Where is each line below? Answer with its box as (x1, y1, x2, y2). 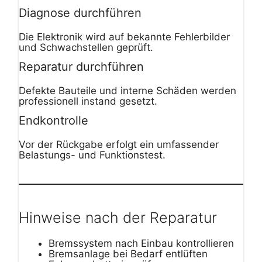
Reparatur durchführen (19, 60, 144, 74)
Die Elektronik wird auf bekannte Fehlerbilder (19, 31, 230, 43)
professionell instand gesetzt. (19, 95, 157, 108)
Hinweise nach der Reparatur (19, 209, 217, 227)
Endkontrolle (19, 113, 88, 128)
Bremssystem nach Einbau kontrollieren (49, 237, 234, 250)
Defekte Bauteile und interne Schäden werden (19, 85, 236, 97)
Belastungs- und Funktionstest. (19, 149, 166, 161)
